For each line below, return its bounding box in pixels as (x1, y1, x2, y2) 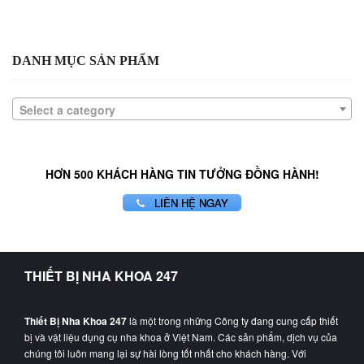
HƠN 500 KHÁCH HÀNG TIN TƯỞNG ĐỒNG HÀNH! (45, 165, 319, 182)
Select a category (19, 101, 115, 118)
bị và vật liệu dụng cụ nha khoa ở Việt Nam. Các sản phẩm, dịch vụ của (24, 330, 337, 344)
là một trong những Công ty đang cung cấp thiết (127, 314, 338, 328)
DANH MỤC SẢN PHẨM (12, 53, 159, 67)
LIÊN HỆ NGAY (151, 195, 229, 211)
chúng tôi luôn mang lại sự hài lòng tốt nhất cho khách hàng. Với (24, 346, 306, 361)
